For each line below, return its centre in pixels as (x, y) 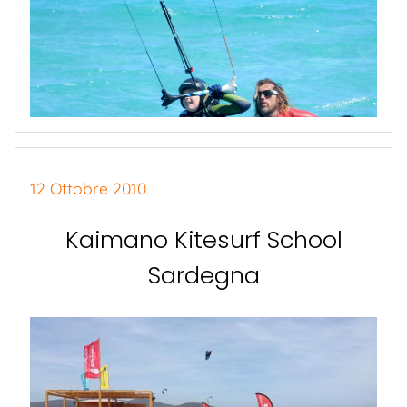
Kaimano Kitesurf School (203, 239)
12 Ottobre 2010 (88, 189)
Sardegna (203, 275)
